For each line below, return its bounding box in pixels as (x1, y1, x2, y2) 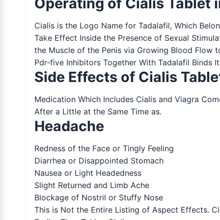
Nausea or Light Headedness (34, 167, 141, 178)
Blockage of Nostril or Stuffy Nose (34, 192, 163, 202)
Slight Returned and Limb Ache (34, 180, 149, 190)
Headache (34, 117, 104, 135)
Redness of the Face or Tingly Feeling (34, 143, 174, 153)
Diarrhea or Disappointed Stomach (34, 155, 164, 165)
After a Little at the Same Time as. (34, 106, 162, 116)
